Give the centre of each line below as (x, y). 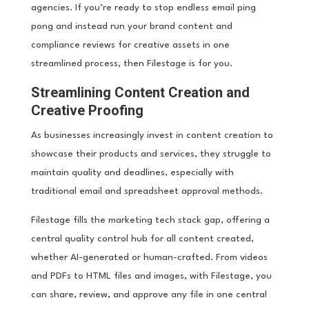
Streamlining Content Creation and (140, 92)
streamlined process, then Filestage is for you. (131, 63)
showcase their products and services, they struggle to (151, 153)
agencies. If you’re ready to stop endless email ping (143, 7)
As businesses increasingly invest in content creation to (152, 135)
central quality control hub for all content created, (142, 238)
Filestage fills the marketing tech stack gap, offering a (150, 220)
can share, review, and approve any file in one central (149, 294)
